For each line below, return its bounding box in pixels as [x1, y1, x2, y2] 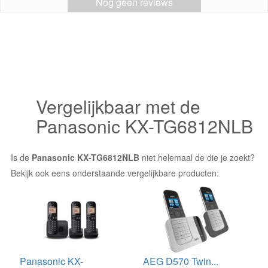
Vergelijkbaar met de [36, 93, 200, 119]
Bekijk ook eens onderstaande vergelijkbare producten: [11, 167, 219, 179]
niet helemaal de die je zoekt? [139, 151, 255, 163]
